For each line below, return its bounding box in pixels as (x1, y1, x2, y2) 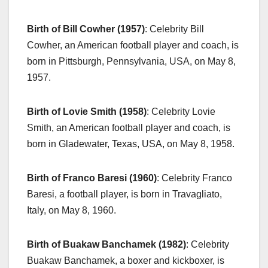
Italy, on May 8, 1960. (27, 205, 116, 215)
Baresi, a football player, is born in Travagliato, (27, 188, 222, 199)
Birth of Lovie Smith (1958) (27, 106, 147, 117)
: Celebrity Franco (157, 172, 232, 183)
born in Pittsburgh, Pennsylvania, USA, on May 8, (27, 56, 236, 66)
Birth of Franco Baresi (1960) (27, 172, 157, 183)
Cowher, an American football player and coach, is (27, 39, 239, 50)
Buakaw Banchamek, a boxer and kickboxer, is (27, 255, 224, 266)
